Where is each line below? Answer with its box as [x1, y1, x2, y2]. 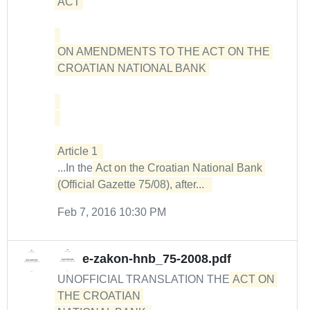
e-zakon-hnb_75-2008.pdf [82, 252, 231, 266]
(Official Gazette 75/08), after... [57, 179, 210, 190]
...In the [57, 162, 95, 174]
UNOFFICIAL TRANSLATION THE [57, 273, 232, 285]
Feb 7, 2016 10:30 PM [57, 206, 166, 218]
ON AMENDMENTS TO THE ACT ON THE [57, 46, 270, 57]
